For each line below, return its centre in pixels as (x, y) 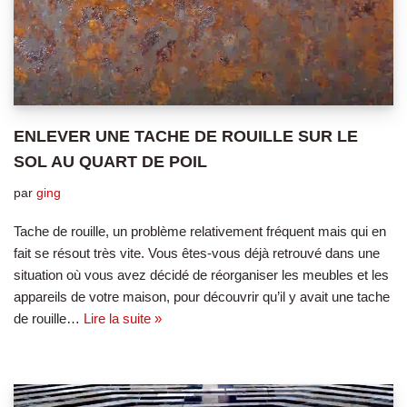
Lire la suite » (123, 318)
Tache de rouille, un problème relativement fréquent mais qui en (200, 231)
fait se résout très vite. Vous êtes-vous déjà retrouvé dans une (197, 253)
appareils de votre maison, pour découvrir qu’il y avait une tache (202, 296)
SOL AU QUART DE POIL (110, 161)
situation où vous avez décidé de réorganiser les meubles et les (201, 274)
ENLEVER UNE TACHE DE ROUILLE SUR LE (186, 136)
